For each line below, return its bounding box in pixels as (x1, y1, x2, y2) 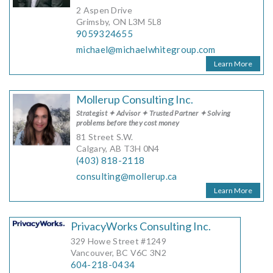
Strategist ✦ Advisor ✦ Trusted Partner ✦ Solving (76, 108, 231, 118)
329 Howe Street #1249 (70, 236, 166, 247)
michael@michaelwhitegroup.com (76, 44, 216, 55)
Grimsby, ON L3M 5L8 (76, 16, 162, 27)
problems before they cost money (76, 118, 180, 128)
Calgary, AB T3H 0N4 (76, 143, 160, 154)
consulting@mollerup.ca (76, 171, 177, 182)
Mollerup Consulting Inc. (76, 93, 193, 107)
